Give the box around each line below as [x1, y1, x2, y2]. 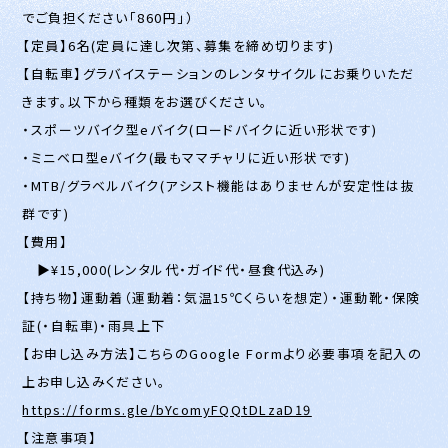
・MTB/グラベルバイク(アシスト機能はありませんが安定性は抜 [22, 175, 416, 195]
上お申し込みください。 [22, 371, 167, 391]
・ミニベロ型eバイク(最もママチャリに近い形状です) [22, 147, 351, 167]
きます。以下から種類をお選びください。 [22, 91, 269, 111]
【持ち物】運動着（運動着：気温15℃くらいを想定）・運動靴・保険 [22, 287, 421, 307]
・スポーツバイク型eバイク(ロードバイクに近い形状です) [22, 119, 378, 139]
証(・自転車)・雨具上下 [22, 315, 166, 335]
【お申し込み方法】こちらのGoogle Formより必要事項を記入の [22, 343, 423, 363]
